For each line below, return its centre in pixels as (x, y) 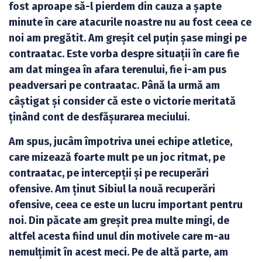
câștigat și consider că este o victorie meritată (122, 101)
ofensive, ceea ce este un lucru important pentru (126, 204)
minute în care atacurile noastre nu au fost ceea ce (130, 23)
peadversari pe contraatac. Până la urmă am (114, 86)
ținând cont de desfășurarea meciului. (99, 117)
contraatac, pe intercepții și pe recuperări (109, 173)
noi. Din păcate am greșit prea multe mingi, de (119, 220)
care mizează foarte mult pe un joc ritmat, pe (117, 157)
